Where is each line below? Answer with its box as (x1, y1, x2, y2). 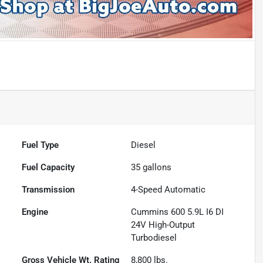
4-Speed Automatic (131, 184, 206, 195)
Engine (22, 207, 49, 218)
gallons (140, 162, 172, 173)
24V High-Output (131, 220, 195, 231)
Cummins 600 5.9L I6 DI (131, 207, 224, 218)
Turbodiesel (131, 232, 177, 244)
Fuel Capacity (22, 162, 75, 173)
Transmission (22, 184, 75, 195)
